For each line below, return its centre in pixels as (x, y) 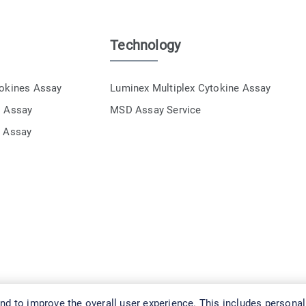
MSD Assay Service (156, 110)
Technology (145, 45)
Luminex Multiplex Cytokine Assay (191, 88)
